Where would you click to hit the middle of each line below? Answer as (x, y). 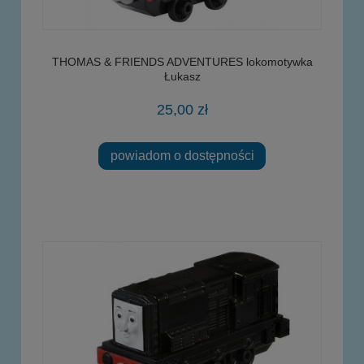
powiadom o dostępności (182, 156)
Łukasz (182, 76)
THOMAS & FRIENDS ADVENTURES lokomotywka (182, 61)
